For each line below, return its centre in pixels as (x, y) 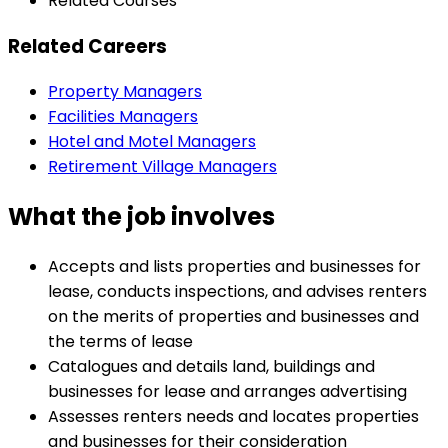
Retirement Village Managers (162, 167)
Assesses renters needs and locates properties (233, 417)
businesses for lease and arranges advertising (227, 392)
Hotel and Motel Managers (152, 142)
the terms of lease (120, 342)
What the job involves (141, 217)
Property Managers (125, 92)
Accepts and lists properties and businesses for (234, 267)
